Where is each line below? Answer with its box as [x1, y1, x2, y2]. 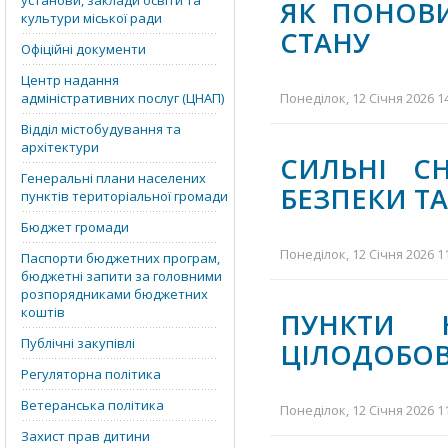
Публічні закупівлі [21, 334, 135, 352]
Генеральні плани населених [21, 169, 206, 187]
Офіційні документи [21, 40, 146, 58]
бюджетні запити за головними [21, 267, 222, 285]
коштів [21, 303, 65, 321]
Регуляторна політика [21, 365, 161, 383]
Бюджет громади [21, 218, 129, 236]
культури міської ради [21, 9, 162, 27]
